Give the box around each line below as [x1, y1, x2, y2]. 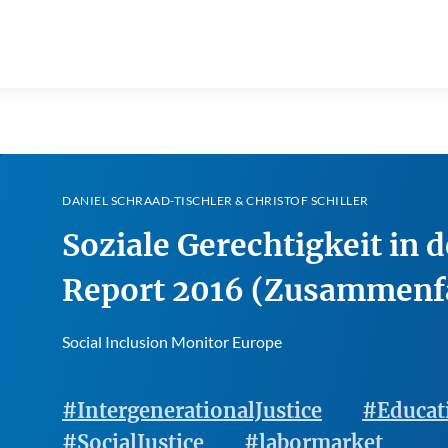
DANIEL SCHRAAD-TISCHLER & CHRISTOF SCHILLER [62, 193, 369, 208]
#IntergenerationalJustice [62, 398, 322, 423]
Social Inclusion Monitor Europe [62, 332, 282, 351]
